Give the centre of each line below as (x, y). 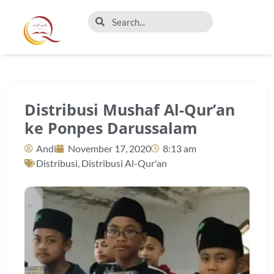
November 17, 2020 (109, 148)
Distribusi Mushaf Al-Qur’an (130, 109)
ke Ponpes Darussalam (111, 128)
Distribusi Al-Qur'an (124, 163)
